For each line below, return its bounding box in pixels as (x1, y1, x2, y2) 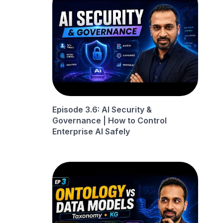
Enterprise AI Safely (52, 126, 130, 137)
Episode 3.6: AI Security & (52, 105, 152, 115)
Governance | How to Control (52, 115, 167, 126)
